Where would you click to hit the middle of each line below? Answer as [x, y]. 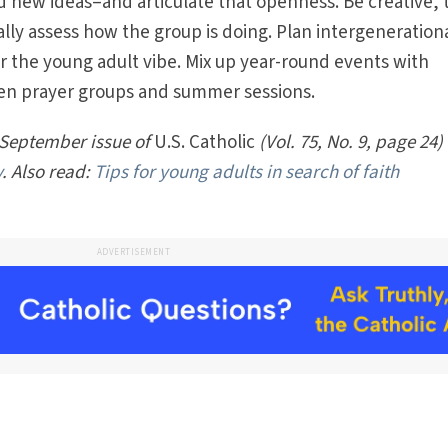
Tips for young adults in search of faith [247, 172]
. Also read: [48, 172]
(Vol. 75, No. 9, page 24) [351, 142]
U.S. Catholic [205, 142]
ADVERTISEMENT [133, 252]
